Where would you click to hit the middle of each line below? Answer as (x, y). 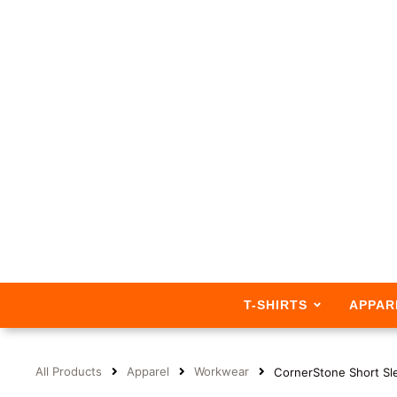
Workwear (222, 372)
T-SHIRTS (275, 304)
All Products (69, 372)
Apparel (148, 372)
